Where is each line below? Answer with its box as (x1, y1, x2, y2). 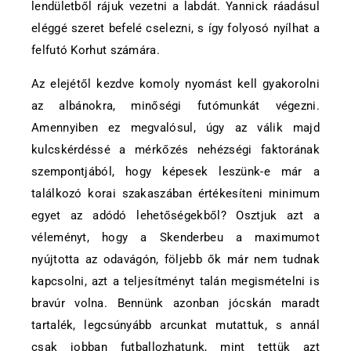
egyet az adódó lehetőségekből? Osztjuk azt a (31, 208, 320, 223)
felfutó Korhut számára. (31, 43, 160, 57)
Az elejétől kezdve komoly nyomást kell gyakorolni (31, 77, 320, 91)
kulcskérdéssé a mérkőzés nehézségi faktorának (31, 143, 320, 157)
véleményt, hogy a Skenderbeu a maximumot (31, 230, 320, 244)
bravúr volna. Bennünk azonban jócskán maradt (31, 296, 320, 310)
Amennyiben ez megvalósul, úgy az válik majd (31, 121, 320, 135)
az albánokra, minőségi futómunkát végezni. (31, 99, 320, 113)
